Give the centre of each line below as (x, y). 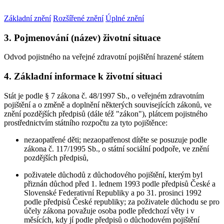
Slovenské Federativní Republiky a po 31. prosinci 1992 (113, 192)
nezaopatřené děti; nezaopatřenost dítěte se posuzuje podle (115, 139)
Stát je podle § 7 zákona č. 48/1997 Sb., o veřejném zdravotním (104, 95)
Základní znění (27, 18)
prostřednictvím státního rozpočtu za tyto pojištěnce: (86, 122)
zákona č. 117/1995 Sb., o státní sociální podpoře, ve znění (116, 148)
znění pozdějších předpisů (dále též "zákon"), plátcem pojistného (106, 113)
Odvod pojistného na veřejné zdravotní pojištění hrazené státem (104, 57)
